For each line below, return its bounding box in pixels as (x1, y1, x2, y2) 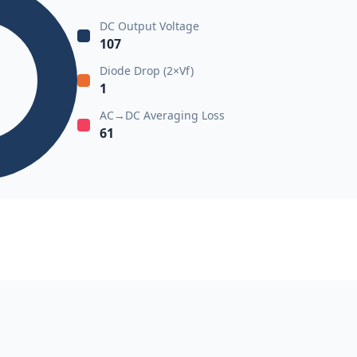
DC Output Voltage (99, 18, 199, 33)
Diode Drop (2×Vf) (99, 63, 194, 78)
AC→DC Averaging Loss (99, 108, 225, 123)
